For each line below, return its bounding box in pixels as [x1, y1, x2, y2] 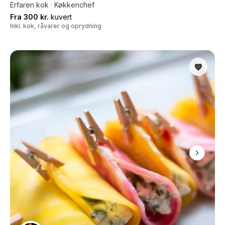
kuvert [49, 13, 72, 21]
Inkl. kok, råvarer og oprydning [10, 22, 101, 30]
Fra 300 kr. [10, 13, 49, 21]
